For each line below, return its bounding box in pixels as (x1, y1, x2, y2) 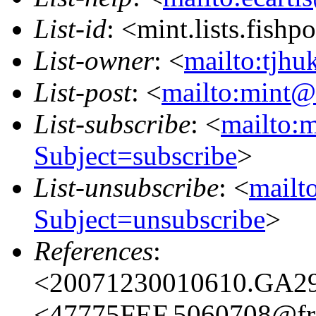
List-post (34, 76, 131, 107)
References (34, 235, 153, 266)
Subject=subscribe (34, 140, 237, 171)
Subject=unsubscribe (34, 203, 265, 234)
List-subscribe (34, 108, 190, 139)
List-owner (34, 44, 154, 75)
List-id (34, 13, 107, 44)
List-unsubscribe (34, 171, 219, 202)
